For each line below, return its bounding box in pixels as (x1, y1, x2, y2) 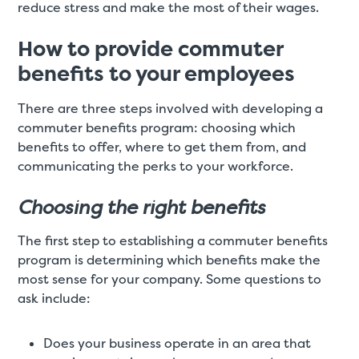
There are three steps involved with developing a (18, 100, 324, 118)
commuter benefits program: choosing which (18, 119, 296, 137)
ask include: (18, 290, 91, 308)
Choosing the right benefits (18, 194, 266, 220)
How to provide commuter (18, 35, 284, 63)
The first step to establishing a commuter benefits (18, 232, 329, 250)
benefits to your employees (18, 60, 296, 88)
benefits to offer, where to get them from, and (18, 139, 307, 156)
